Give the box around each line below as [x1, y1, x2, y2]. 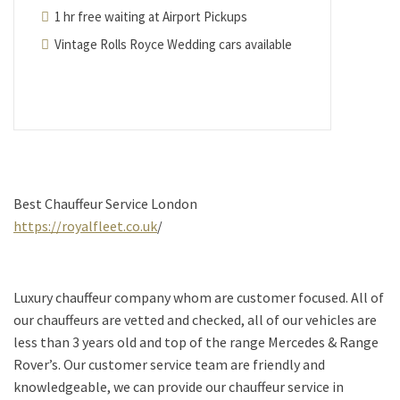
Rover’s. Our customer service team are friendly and [13, 355, 325, 373]
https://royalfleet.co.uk [13, 217, 157, 235]
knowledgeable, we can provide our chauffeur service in [13, 378, 344, 396]
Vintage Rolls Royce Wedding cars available [54, 36, 292, 53]
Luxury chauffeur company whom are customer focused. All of [13, 288, 384, 306]
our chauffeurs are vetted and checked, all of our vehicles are [13, 311, 377, 329]
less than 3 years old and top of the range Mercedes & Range [13, 333, 379, 351]
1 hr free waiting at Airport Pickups [54, 8, 247, 25]
